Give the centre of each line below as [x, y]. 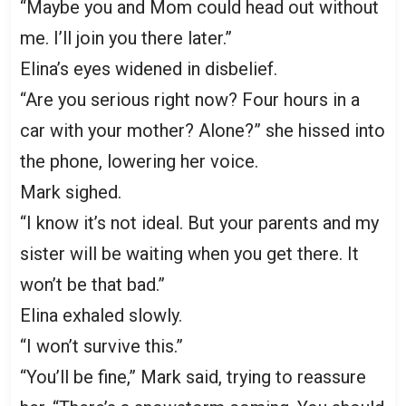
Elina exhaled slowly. [101, 315]
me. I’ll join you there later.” [126, 38]
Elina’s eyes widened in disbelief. [149, 68]
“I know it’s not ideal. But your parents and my [199, 222]
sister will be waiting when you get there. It [189, 253]
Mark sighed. [71, 192]
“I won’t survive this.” [101, 346]
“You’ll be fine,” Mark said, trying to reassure [193, 377]
